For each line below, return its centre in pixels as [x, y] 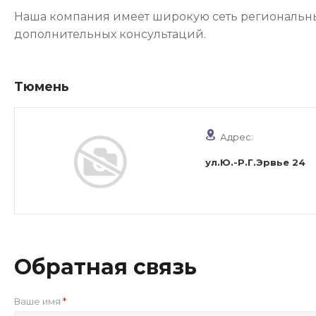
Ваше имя [38, 301]
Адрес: [237, 137]
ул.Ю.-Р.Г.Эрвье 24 [255, 162]
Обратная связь [105, 267]
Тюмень [42, 87]
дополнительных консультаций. [110, 34]
